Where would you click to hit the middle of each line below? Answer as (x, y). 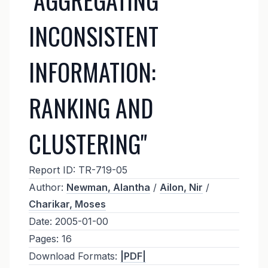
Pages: (43, 238)
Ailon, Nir (181, 187)
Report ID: (52, 170)
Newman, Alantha (108, 187)
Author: (46, 187)
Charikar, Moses (67, 204)
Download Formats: (73, 256)
